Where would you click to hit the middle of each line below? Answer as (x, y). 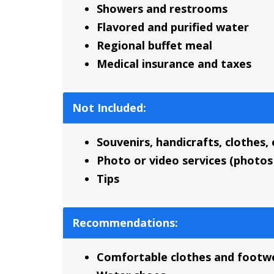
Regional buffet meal (154, 46)
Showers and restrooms (162, 9)
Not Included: (109, 108)
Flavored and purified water (173, 27)
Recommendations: (125, 223)
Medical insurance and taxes (174, 64)
